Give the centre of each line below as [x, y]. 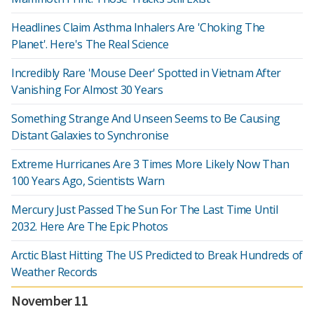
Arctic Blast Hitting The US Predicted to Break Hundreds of [157, 255]
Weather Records [54, 272]
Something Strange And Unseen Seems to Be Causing [146, 118]
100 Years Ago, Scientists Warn [88, 181]
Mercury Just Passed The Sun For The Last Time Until [145, 210]
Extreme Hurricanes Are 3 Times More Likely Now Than [150, 164]
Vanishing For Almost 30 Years [87, 90]
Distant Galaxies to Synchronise [90, 135]
